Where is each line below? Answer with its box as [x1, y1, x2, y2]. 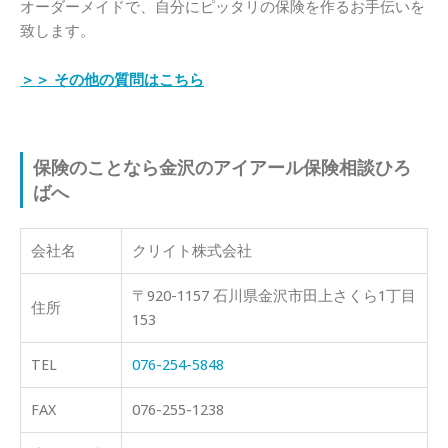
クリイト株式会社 [132, 242, 252, 261]
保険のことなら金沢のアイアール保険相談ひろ [33, 157, 411, 179]
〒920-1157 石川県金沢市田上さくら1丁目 [132, 287, 416, 306]
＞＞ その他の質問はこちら [20, 71, 204, 90]
